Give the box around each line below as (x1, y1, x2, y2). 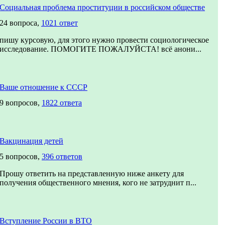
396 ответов (42, 152, 82, 161)
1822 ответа (42, 98, 82, 107)
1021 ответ (41, 19, 78, 27)
